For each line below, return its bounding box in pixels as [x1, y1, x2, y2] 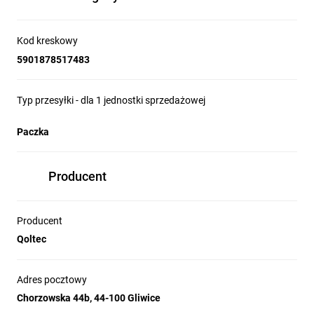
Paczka [17, 126, 49, 137]
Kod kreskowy [17, 35, 78, 46]
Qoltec [17, 233, 46, 245]
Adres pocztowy [17, 274, 87, 285]
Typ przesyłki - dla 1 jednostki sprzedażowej [17, 95, 205, 106]
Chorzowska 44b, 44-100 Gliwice [17, 292, 161, 303]
